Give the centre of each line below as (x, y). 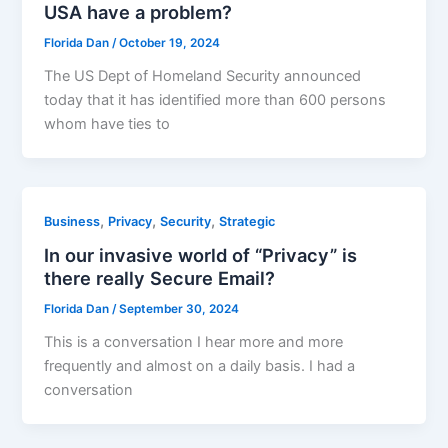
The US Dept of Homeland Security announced (203, 75)
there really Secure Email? (160, 278)
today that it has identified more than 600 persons (215, 99)
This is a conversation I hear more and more (194, 342)
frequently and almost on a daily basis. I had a (200, 366)
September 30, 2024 (179, 309)
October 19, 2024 (170, 43)
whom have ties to (107, 123)
